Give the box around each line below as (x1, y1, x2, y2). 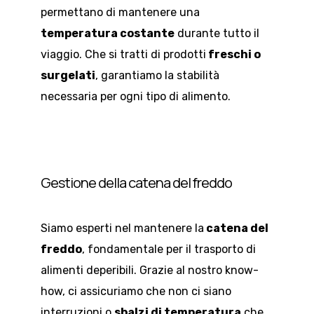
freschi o (206, 48, 261, 62)
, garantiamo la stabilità (95, 69, 219, 83)
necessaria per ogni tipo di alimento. (41, 90, 231, 104)
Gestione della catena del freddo (41, 172, 232, 192)
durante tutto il (175, 27, 259, 41)
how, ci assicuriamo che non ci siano (41, 285, 231, 299)
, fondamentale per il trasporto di (82, 243, 256, 257)
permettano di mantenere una (41, 6, 200, 20)
